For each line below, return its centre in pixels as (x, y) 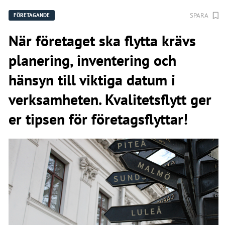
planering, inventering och (92, 60)
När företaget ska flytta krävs (102, 41)
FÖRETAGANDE (32, 15)
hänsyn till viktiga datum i (92, 80)
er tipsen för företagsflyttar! (98, 119)
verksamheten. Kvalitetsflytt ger (110, 99)
